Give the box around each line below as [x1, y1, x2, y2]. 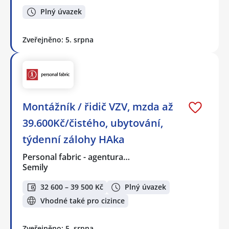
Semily [22, 161, 48, 173]
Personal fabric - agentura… [22, 151, 131, 163]
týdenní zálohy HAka [22, 132, 125, 146]
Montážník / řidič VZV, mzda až [22, 99, 173, 113]
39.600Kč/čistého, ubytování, [22, 116, 163, 130]
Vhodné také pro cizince [40, 195, 125, 205]
